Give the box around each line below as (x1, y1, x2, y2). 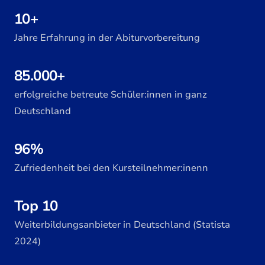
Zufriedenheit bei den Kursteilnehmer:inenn (14, 161, 208, 174)
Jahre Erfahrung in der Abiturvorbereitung (14, 31, 200, 44)
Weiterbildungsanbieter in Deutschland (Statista (14, 218, 230, 231)
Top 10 (14, 196, 58, 215)
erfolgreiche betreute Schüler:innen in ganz (14, 88, 207, 101)
